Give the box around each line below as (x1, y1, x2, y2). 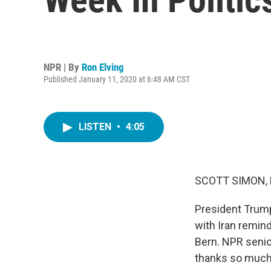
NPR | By (44, 60, 82, 73)
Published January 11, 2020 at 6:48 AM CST (44, 74, 190, 84)
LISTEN (79, 121, 114, 132)
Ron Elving (82, 60, 124, 73)
